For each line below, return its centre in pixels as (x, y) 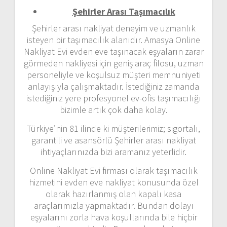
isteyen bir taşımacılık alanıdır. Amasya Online (113, 40)
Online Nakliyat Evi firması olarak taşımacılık (113, 170)
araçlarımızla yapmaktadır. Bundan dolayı (113, 205)
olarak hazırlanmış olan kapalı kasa (113, 194)
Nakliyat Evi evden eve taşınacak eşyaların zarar (113, 51)
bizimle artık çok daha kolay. (113, 109)
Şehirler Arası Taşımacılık (124, 11)
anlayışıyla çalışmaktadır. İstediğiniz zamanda (113, 86)
